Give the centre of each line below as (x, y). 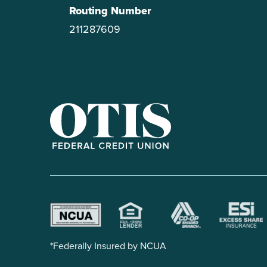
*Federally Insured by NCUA (108, 246)
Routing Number (110, 11)
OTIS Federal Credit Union (104, 156)
